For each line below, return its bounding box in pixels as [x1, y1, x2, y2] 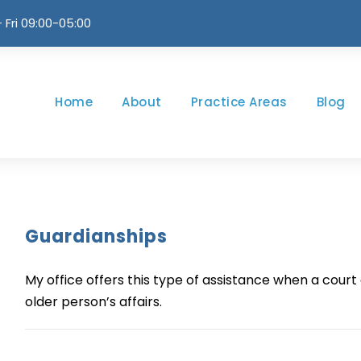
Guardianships [24, 224, 168, 249]
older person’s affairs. [24, 293, 162, 311]
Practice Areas [190, 93, 288, 110]
